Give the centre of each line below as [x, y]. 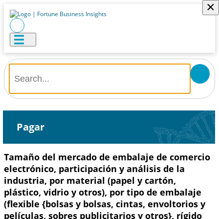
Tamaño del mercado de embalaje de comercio [107, 157]
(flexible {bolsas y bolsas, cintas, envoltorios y [105, 204]
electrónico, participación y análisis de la [94, 169]
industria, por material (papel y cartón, [90, 180]
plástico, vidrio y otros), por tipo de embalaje [103, 192]
